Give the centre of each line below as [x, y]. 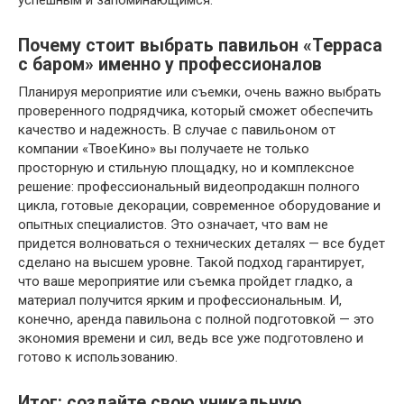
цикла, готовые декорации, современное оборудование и [199, 206]
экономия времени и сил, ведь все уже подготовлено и [191, 338]
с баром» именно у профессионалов [170, 65]
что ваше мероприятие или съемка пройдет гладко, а [185, 281]
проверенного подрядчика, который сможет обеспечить [196, 111]
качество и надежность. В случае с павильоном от [177, 130]
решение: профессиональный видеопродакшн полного [189, 187]
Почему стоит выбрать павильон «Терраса [200, 46]
